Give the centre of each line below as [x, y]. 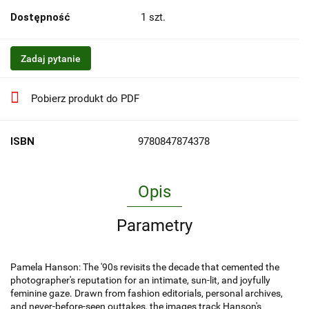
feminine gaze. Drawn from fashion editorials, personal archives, [147, 293]
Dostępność [40, 18]
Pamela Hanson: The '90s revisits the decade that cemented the [145, 267]
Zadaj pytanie [51, 59]
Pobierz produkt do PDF [85, 99]
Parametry [154, 226]
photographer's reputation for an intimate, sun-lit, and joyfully [140, 280]
